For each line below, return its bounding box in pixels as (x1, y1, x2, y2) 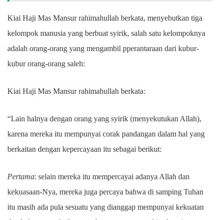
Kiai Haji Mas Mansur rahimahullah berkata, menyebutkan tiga (7, 14, 202, 22)
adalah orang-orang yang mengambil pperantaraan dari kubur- (7, 44, 199, 53)
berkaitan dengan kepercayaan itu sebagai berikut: (7, 145, 162, 153)
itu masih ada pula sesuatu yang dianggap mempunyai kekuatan (7, 203, 204, 211)
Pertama (7, 172, 34, 181)
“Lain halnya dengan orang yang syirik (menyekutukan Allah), (7, 114, 201, 123)
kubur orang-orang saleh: (7, 59, 85, 68)
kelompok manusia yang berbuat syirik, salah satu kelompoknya (7, 29, 205, 37)
